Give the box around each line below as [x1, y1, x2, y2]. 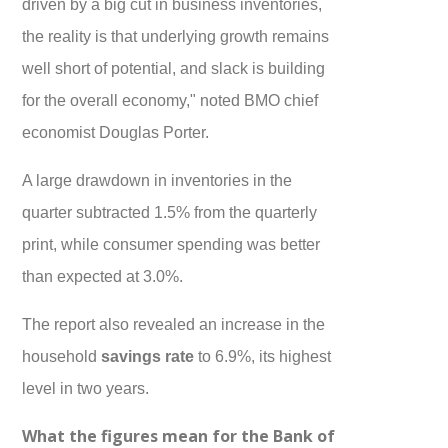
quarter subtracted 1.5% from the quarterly [22, 203, 318, 222]
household [22, 347, 102, 366]
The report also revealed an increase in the [22, 315, 326, 334]
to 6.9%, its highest [194, 347, 332, 366]
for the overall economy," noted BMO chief [22, 91, 319, 110]
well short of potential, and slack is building [22, 59, 326, 78]
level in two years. [22, 379, 154, 398]
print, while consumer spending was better [22, 235, 321, 254]
